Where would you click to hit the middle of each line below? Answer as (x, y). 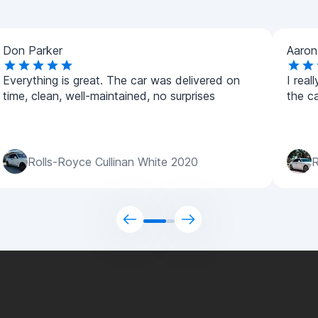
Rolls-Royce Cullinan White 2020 (113, 161)
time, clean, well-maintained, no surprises (109, 96)
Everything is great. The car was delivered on (121, 80)
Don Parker (33, 50)
